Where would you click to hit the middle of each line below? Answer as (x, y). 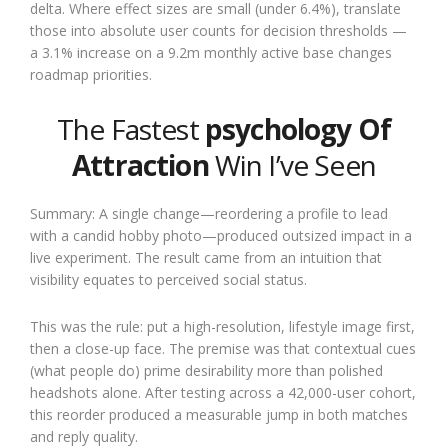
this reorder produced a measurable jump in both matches (219, 414)
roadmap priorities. (91, 74)
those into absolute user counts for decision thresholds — (218, 30)
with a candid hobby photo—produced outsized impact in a (221, 235)
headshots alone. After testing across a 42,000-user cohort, (223, 392)
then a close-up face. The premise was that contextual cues (223, 348)
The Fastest (130, 128)
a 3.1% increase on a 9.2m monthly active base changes (211, 52)
